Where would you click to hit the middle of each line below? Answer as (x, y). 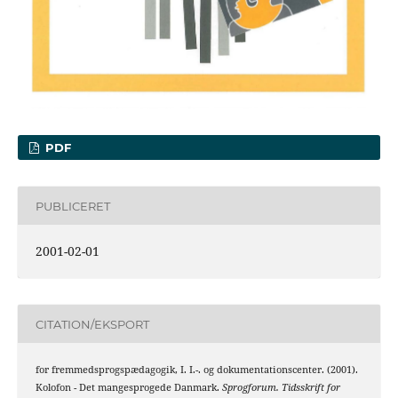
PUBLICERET (72, 206)
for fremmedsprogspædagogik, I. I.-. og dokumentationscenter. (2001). (196, 370)
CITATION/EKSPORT (92, 324)
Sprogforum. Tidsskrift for (281, 388)
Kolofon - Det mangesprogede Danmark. (128, 388)
